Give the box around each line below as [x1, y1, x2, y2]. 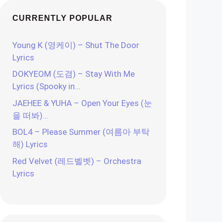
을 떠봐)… [12, 110, 48, 120]
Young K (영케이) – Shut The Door [12, 40, 139, 50]
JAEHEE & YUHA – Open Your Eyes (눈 [12, 98, 152, 108]
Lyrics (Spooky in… [12, 81, 80, 91]
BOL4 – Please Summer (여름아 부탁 [12, 127, 150, 137]
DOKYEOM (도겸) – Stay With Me [12, 69, 135, 79]
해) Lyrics [12, 139, 48, 149]
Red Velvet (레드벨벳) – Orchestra [12, 156, 141, 166]
